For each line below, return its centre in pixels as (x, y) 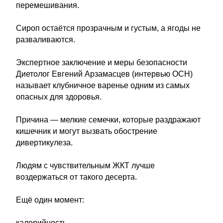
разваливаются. (46, 40)
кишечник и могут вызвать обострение (87, 131)
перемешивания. (48, 5)
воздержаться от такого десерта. (76, 177)
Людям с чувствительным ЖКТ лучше (85, 166)
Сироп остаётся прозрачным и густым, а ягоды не (108, 28)
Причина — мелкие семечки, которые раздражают (108, 120)
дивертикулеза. (44, 143)
